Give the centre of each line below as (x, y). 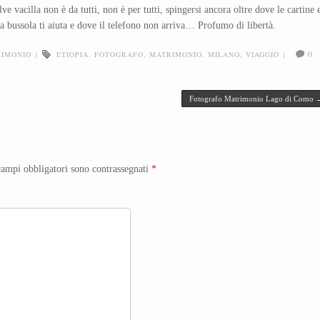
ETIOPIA (72, 54)
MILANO (224, 54)
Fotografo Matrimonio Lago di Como (252, 98)
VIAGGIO (262, 54)
